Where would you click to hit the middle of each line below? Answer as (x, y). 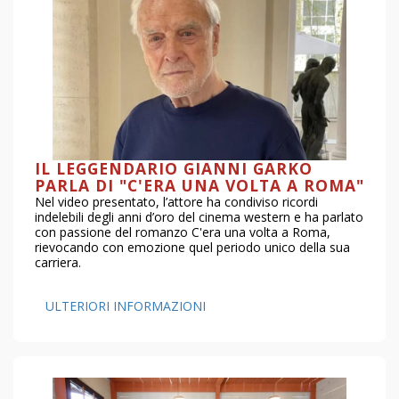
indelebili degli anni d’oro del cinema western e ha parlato (199, 216)
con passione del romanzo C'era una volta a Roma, (183, 232)
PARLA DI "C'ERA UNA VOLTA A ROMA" (199, 185)
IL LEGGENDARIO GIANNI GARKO (174, 168)
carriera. (58, 262)
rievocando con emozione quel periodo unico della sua (192, 247)
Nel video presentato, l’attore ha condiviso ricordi (176, 201)
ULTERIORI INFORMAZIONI (126, 305)
